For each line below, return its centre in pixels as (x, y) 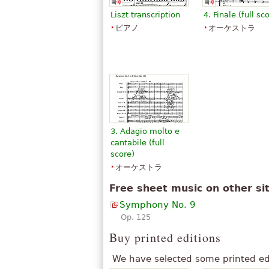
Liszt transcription (145, 15)
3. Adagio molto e (145, 131)
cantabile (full (138, 143)
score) (122, 154)
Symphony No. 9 (158, 205)
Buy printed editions (165, 238)
